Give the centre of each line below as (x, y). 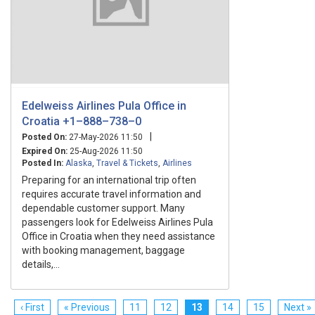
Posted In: (43, 163)
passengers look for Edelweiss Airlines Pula (117, 222)
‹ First (32, 307)
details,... (41, 264)
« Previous (87, 307)
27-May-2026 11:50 (105, 137)
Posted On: (44, 137)
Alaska (79, 163)
